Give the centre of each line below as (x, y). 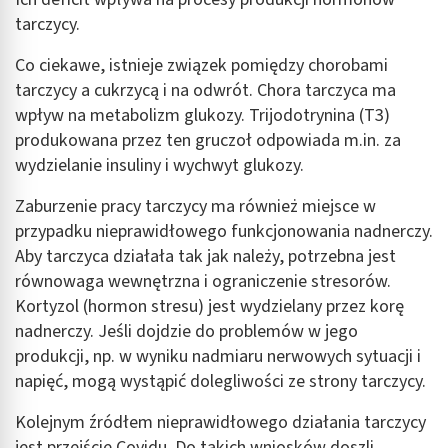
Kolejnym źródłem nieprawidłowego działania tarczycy (220, 422)
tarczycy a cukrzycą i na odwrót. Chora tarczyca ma (205, 90)
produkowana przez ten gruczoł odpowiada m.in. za (208, 140)
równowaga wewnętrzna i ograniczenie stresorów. (203, 281)
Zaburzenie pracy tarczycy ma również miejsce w (195, 206)
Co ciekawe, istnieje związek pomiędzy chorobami (201, 65)
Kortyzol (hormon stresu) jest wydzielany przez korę (209, 306)
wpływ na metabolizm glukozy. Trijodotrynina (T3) (202, 115)
